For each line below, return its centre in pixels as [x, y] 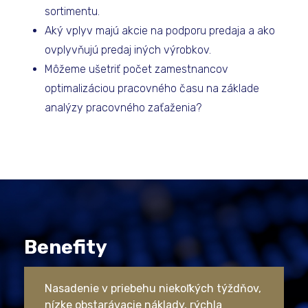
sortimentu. [72, 11]
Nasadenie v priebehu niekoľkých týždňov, [153, 288]
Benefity [66, 247]
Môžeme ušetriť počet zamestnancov [136, 69]
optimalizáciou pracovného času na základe [152, 88]
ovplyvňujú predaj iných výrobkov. [128, 50]
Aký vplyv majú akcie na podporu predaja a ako [160, 31]
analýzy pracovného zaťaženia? [123, 108]
